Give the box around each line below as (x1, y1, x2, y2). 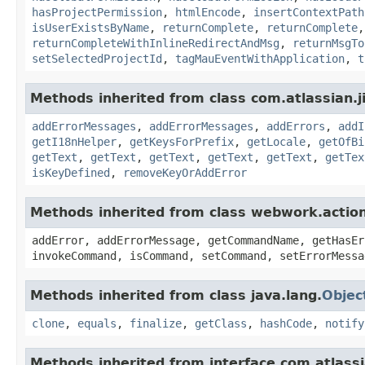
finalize (130, 316, 182, 330)
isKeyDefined (32, 165, 110, 179)
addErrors (266, 119, 325, 133)
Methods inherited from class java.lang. (30, 287, 322, 303)
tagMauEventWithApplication (175, 51, 345, 65)
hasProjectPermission (32, 5, 162, 19)
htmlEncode (175, 5, 240, 19)
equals (77, 316, 117, 330)
